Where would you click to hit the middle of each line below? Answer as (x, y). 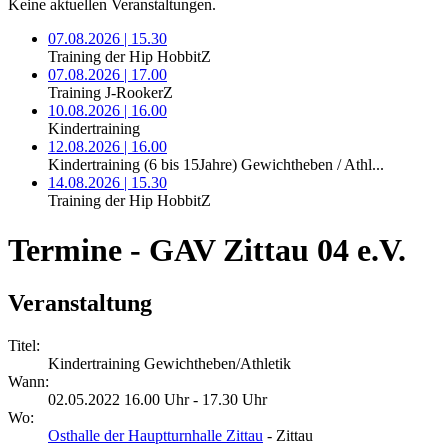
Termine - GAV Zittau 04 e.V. (207, 249)
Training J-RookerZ (110, 93)
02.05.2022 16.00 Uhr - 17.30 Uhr (157, 400)
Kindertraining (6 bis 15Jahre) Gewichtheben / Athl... (216, 165)
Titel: (24, 346)
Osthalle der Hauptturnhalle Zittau (155, 436)
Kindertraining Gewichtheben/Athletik (169, 364)
